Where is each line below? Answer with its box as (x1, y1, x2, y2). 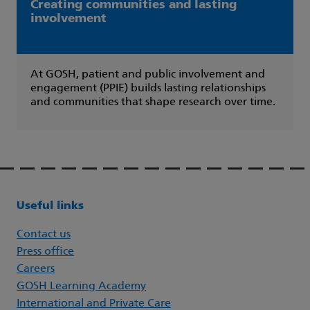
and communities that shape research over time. (30, 97, 275, 109)
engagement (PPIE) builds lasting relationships (30, 83, 266, 95)
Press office (17, 246, 74, 258)
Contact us (17, 229, 71, 241)
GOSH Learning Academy (17, 281, 146, 293)
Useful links (17, 201, 84, 212)
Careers (17, 264, 55, 275)
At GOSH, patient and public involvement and (30, 69, 265, 81)
